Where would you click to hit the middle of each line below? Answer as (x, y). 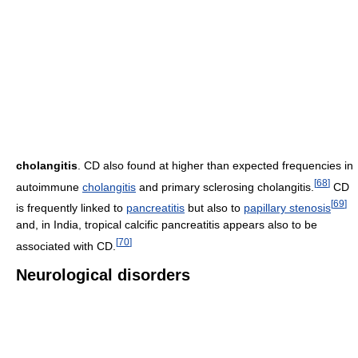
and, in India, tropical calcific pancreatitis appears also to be (167, 225)
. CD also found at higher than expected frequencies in (215, 165)
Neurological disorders (103, 274)
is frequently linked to (71, 208)
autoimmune (49, 187)
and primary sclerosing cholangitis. (225, 187)
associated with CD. (66, 246)
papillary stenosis (287, 208)
